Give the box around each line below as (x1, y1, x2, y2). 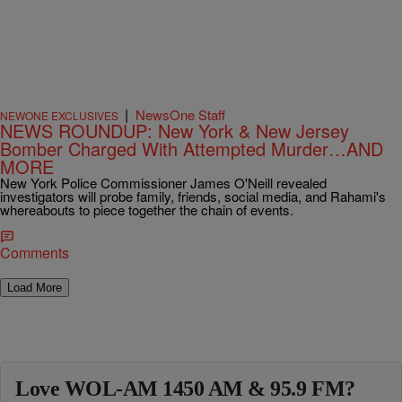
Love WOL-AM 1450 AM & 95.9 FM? (15, 377, 355, 400)
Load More (7, 281, 62, 294)
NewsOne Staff (135, 105, 225, 124)
